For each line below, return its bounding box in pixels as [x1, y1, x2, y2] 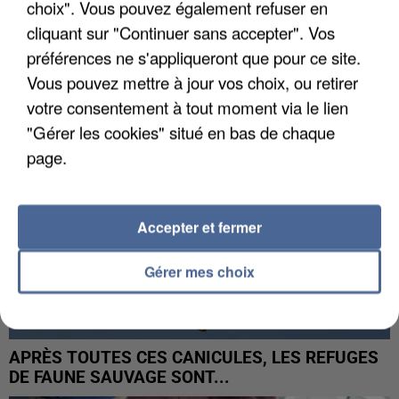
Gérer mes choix [144, 260, 255, 281]
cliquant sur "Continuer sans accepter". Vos [27, 20, 335, 44]
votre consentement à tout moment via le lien [27, 94, 348, 118]
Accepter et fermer [137, 216, 262, 237]
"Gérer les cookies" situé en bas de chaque [27, 119, 335, 143]
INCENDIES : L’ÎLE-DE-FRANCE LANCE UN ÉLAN [9, 5, 371, 26]
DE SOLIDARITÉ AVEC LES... [9, 25, 225, 45]
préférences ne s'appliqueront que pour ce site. [27, 45, 361, 69]
